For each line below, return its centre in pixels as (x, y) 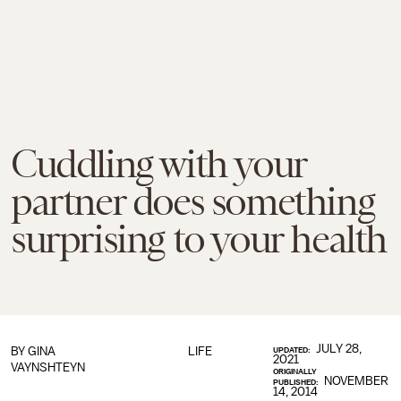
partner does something (193, 201)
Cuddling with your (158, 164)
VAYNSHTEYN (48, 367)
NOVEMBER (357, 381)
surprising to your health (199, 239)
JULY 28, (339, 349)
